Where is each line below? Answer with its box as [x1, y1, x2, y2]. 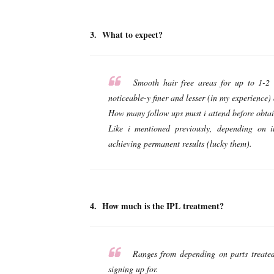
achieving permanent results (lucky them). [108, 137, 255, 149]
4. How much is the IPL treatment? [90, 199, 224, 212]
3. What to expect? [90, 28, 163, 41]
